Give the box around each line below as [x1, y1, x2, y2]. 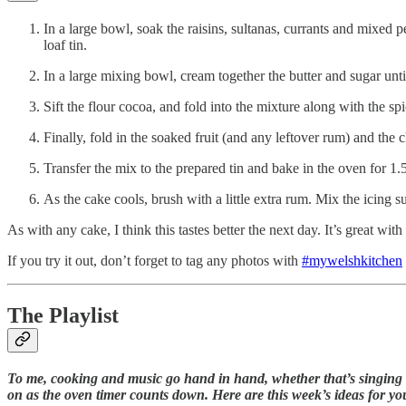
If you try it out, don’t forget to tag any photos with [7, 252, 302, 268]
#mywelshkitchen [302, 252, 402, 268]
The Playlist [7, 303, 119, 327]
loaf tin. [43, 36, 87, 53]
